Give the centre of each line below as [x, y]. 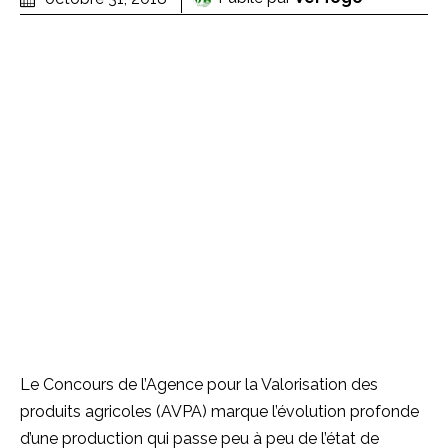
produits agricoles [88, 411]
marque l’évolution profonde [313, 411]
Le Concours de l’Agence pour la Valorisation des [199, 384]
